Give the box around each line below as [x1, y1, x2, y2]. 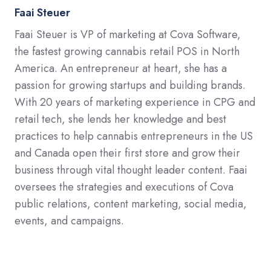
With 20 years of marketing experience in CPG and [15, 94, 255, 111]
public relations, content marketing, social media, [15, 196, 247, 212]
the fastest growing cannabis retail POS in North [15, 44, 240, 60]
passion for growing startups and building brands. [15, 77, 246, 94]
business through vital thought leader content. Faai [15, 162, 247, 178]
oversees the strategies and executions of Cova [15, 179, 233, 195]
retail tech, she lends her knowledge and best [15, 111, 226, 128]
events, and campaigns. [15, 213, 124, 229]
